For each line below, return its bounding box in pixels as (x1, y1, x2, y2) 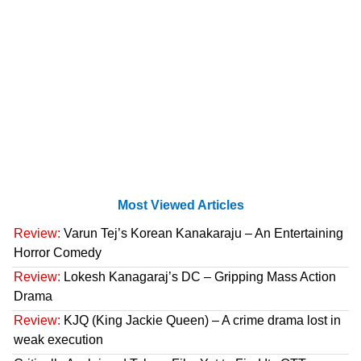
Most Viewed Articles (117, 198, 244, 213)
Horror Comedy (14, 246, 102, 260)
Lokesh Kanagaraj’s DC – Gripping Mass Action (60, 270, 336, 284)
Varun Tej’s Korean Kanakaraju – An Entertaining (60, 226, 343, 241)
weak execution (14, 333, 103, 347)
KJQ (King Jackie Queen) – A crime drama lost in (60, 313, 341, 328)
